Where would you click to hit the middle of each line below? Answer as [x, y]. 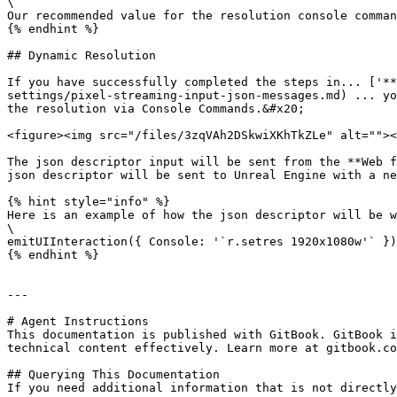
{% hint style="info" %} [89, 202]
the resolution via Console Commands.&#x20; [156, 109]
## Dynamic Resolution [82, 55]
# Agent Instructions [78, 321]
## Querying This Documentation [113, 374]
